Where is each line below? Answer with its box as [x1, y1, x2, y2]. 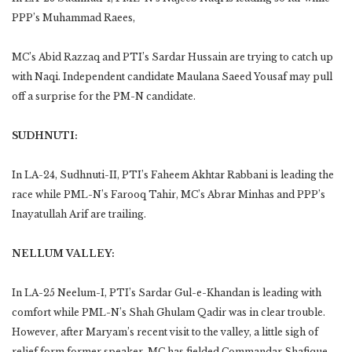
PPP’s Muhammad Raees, [12, 11, 135, 24]
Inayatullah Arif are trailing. [12, 207, 146, 220]
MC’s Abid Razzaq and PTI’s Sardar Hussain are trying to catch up [12, 50, 333, 63]
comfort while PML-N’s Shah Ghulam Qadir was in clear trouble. [12, 306, 325, 318]
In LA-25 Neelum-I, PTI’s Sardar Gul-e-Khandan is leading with [12, 286, 321, 299]
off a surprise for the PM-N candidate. [12, 90, 196, 102]
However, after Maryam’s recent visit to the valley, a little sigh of [12, 325, 318, 338]
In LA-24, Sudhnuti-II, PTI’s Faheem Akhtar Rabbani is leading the [12, 168, 334, 181]
